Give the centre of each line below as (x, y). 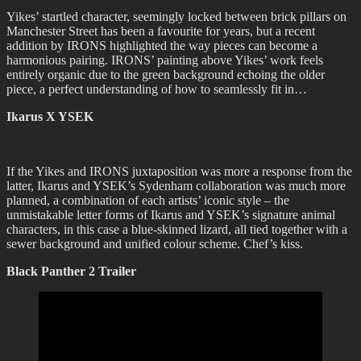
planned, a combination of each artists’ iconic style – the (148, 201)
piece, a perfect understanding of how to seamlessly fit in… (157, 89)
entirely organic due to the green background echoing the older (166, 75)
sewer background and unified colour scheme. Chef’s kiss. (155, 244)
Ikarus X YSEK (50, 117)
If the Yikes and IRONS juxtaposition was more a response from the (179, 172)
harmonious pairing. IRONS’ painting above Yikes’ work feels (165, 60)
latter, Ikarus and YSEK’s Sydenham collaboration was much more (176, 186)
